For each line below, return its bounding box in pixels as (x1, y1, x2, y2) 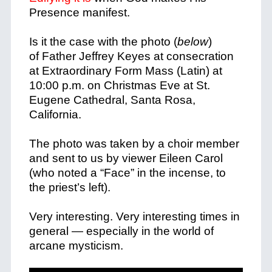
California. (29, 108, 81, 121)
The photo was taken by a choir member (29, 137, 239, 150)
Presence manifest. (29, 6, 133, 19)
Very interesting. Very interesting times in (29, 210, 240, 223)
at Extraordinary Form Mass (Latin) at (29, 64, 222, 77)
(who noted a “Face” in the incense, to (29, 166, 226, 179)
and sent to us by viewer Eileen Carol (29, 152, 223, 165)
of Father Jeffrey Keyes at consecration (29, 50, 234, 63)
